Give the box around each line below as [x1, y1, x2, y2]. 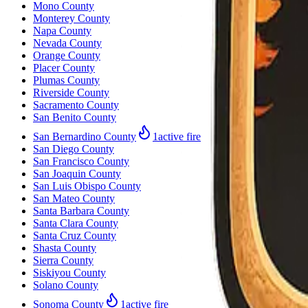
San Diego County [33, 142, 114, 155]
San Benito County [33, 111, 116, 123]
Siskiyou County [33, 266, 106, 278]
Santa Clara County [33, 217, 118, 229]
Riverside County [33, 86, 109, 98]
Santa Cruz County [33, 229, 116, 241]
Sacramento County [33, 98, 119, 111]
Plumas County [33, 74, 100, 86]
